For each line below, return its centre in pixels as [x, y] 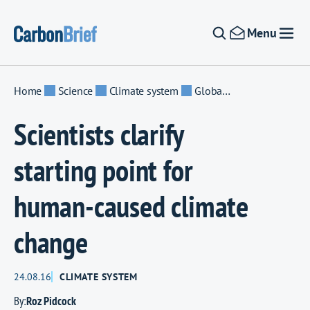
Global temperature [209, 91]
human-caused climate [131, 206]
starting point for [103, 170]
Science [75, 91]
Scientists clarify [99, 134]
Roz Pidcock [51, 301]
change [51, 242]
